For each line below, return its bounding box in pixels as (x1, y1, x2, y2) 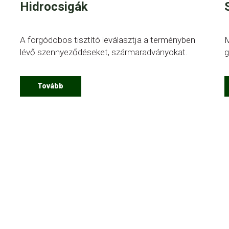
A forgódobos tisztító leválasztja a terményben (19, 35, 195, 45)
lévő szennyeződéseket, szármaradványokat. (19, 47, 188, 57)
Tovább (37, 82, 64, 90)
